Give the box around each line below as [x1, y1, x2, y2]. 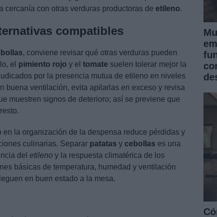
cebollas [124, 139, 155, 148]
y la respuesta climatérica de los [53, 151, 165, 159]
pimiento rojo [18, 60, 67, 68]
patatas [90, 139, 117, 148]
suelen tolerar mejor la [108, 60, 186, 68]
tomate [83, 60, 108, 68]
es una [155, 139, 181, 148]
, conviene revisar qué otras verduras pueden [23, 48, 177, 57]
